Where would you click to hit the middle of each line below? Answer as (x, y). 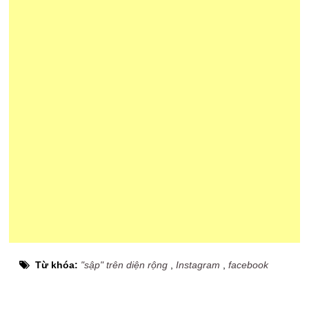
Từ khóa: (58, 265)
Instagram (198, 265)
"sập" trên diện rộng (124, 265)
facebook (249, 265)
